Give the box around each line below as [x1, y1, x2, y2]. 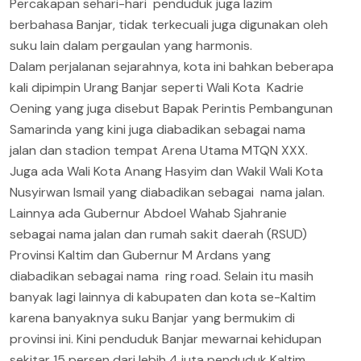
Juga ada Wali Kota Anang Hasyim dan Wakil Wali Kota [10, 162, 323, 180]
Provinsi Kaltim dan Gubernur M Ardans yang [10, 246, 274, 263]
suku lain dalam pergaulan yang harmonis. [10, 36, 252, 54]
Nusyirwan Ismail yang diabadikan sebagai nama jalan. [10, 183, 325, 201]
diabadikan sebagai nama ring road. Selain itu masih [10, 267, 313, 284]
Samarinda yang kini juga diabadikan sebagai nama [10, 120, 305, 138]
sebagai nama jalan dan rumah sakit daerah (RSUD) [10, 225, 310, 243]
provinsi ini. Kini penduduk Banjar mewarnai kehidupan [10, 330, 325, 347]
